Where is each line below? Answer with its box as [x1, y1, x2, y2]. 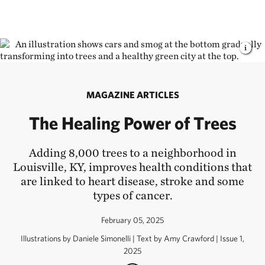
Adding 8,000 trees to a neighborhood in [28, 146, 237, 160]
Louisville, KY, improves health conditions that [13, 160, 252, 174]
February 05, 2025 [101, 215, 164, 225]
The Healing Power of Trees [28, 112, 237, 133]
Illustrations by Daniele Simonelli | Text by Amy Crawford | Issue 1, [21, 234, 244, 243]
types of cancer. [92, 188, 173, 202]
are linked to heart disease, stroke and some [21, 174, 244, 188]
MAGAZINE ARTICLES [86, 89, 179, 100]
